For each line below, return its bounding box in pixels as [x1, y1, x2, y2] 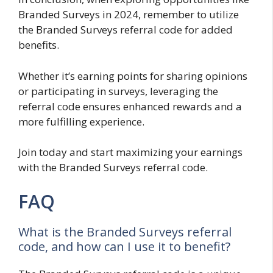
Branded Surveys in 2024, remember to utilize [18, 7, 239, 22]
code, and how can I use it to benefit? [18, 238, 230, 255]
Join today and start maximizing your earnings [18, 145, 243, 160]
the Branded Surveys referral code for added [18, 23, 233, 37]
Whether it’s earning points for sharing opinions [18, 68, 247, 83]
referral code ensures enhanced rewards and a [18, 99, 242, 113]
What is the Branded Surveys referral [18, 223, 232, 240]
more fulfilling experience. [18, 114, 144, 129]
